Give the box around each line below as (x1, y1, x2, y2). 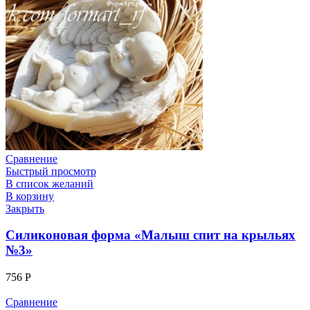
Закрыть (6, 202, 44, 215)
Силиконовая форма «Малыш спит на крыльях (6, 228, 295, 243)
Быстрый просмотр (6, 165, 96, 177)
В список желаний (6, 177, 93, 190)
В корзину (6, 190, 54, 202)
